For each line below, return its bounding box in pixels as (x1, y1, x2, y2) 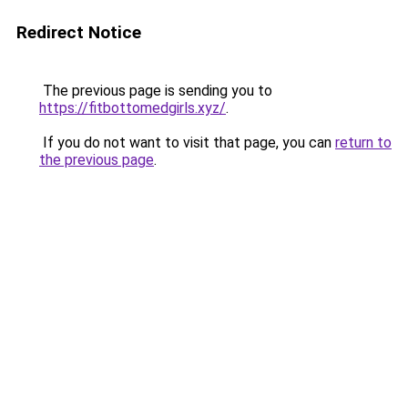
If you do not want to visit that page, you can (39, 134, 335, 151)
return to (335, 134, 392, 151)
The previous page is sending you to (39, 82, 272, 99)
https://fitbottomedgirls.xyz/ (39, 99, 226, 117)
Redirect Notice (16, 22, 141, 43)
